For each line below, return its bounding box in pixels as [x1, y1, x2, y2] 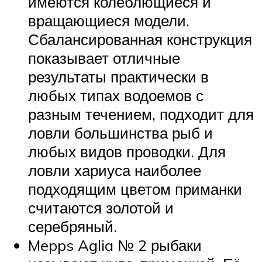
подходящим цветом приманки [28, 180, 242, 199]
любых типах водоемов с [28, 86, 204, 105]
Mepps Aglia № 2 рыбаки [28, 236, 202, 255]
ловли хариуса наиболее [28, 161, 201, 180]
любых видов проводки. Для [28, 142, 226, 161]
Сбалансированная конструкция [28, 30, 252, 49]
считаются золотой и [28, 198, 174, 218]
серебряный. [28, 217, 117, 236]
